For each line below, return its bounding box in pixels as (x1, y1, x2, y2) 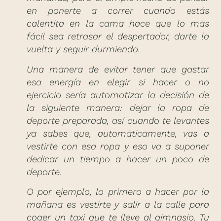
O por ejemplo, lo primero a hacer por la (27, 186, 209, 198)
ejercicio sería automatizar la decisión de (27, 89, 209, 101)
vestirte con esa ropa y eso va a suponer (27, 141, 209, 152)
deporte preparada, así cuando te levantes (27, 115, 209, 126)
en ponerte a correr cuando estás (27, 5, 209, 17)
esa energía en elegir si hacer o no (27, 76, 209, 88)
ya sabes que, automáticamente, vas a (27, 128, 209, 139)
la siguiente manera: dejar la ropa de (27, 102, 209, 113)
